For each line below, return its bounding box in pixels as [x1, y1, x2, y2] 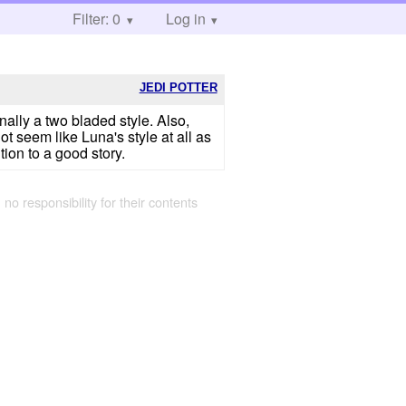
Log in [165, 8, 206, 29]
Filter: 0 [72, 8, 121, 29]
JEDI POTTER [139, 80, 217, 94]
